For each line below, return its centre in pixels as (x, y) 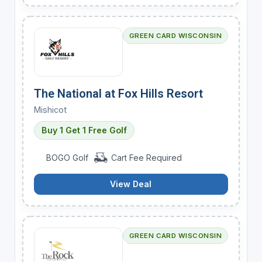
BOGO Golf (68, 157)
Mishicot (50, 109)
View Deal (131, 184)
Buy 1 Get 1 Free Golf (84, 130)
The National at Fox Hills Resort (118, 93)
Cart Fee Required (145, 157)
